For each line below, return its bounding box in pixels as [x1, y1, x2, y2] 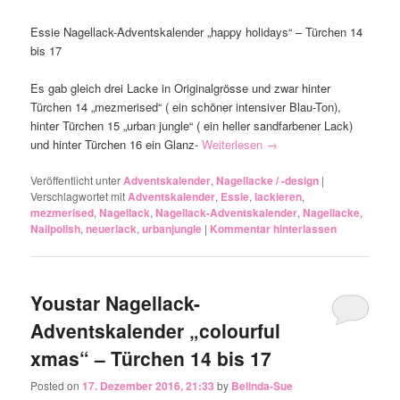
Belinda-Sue [231, 377, 294, 394]
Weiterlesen [202, 136, 267, 154]
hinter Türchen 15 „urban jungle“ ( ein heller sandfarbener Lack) [30, 117, 354, 135]
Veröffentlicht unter [30, 172, 121, 188]
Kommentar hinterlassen [210, 221, 337, 237]
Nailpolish [30, 221, 81, 237]
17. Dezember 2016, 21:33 [82, 377, 215, 394]
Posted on [30, 377, 83, 393]
